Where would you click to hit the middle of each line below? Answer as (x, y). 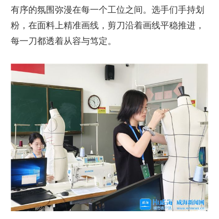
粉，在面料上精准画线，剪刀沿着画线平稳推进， (108, 25)
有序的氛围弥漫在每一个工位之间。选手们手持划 (108, 10)
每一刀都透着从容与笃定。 (64, 41)
